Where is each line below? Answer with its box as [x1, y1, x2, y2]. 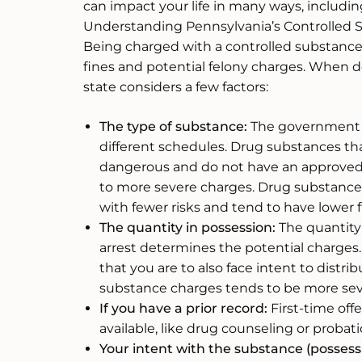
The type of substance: [99, 119, 247, 135]
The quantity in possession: [99, 220, 276, 236]
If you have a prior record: [99, 301, 267, 317]
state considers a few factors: [83, 79, 268, 95]
